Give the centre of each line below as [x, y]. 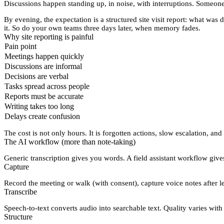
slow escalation [183, 133]
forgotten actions [129, 133]
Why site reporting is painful [49, 37]
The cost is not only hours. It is [53, 133]
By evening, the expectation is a [55, 20]
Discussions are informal [43, 66]
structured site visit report [145, 20]
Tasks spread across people [47, 86]
